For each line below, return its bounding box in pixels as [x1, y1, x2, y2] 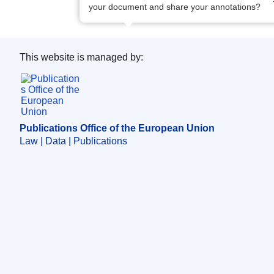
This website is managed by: [20, 51, 143, 62]
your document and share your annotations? [89, 1, 261, 12]
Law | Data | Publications [20, 135, 127, 146]
